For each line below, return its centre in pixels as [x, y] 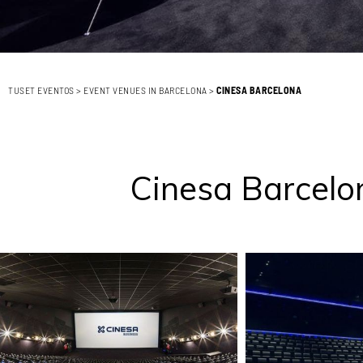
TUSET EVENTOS [41, 90]
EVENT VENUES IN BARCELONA [145, 90]
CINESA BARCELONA [259, 90]
